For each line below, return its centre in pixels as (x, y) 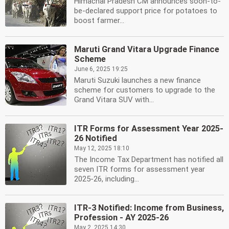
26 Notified (96, 138)
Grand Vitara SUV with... (114, 100)
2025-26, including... (107, 179)
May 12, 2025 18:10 (102, 148)
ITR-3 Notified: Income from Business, (149, 208)
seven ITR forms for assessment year (140, 169)
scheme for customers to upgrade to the (145, 90)
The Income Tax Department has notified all (149, 159)
